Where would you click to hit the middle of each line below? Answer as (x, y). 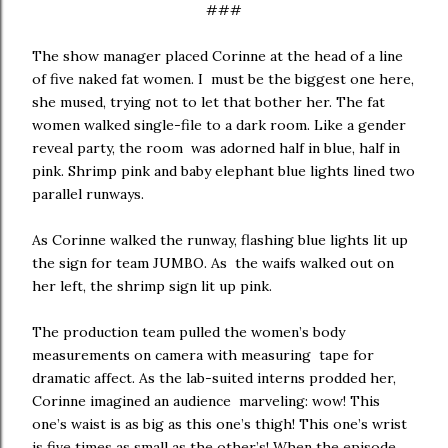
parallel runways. (92, 194)
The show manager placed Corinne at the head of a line (217, 56)
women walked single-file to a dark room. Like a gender (219, 125)
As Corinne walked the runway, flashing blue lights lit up (220, 240)
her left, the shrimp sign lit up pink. (156, 286)
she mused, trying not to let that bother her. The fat (208, 102)
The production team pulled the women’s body (188, 332)
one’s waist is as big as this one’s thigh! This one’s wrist (219, 424)
